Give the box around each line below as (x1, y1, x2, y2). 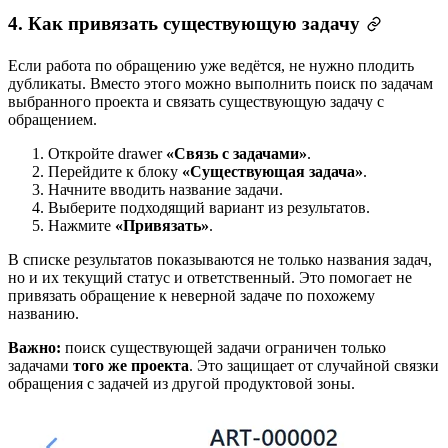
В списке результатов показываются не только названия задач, (8, 250, 432, 268)
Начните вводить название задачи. (48, 180, 283, 198)
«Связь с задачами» (166, 144, 307, 162)
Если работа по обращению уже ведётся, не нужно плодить (8, 56, 414, 74)
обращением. (8, 110, 97, 128)
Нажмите (48, 216, 115, 234)
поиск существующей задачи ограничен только (61, 338, 386, 356)
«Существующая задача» (182, 162, 363, 180)
